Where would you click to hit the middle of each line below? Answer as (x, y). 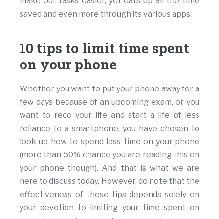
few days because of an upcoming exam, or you (109, 102)
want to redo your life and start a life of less (109, 115)
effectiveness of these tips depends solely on (109, 195)
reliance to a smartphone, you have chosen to (109, 129)
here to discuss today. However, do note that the (109, 181)
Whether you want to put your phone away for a (109, 89)
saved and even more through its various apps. (106, 14)
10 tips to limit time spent (104, 48)
